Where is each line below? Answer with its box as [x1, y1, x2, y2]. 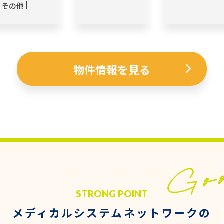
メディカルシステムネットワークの [12, 204, 212, 221]
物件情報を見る [73, 61, 150, 77]
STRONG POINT [76, 188, 148, 200]
